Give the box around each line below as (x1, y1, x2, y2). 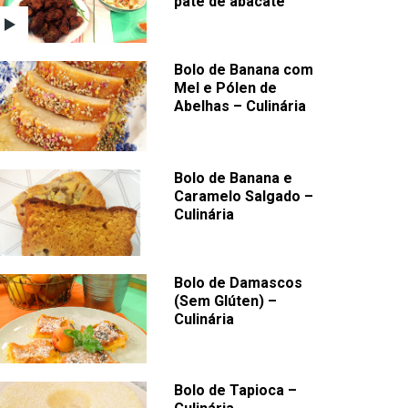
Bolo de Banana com (174, 61, 313, 79)
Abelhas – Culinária (174, 97, 306, 116)
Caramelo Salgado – (174, 187, 313, 205)
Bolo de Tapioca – (174, 382, 297, 400)
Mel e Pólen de (174, 79, 277, 97)
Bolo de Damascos (174, 274, 302, 292)
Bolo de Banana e (174, 168, 292, 187)
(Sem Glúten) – (174, 292, 277, 311)
